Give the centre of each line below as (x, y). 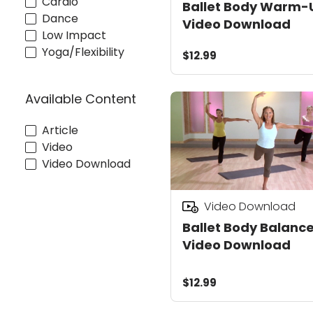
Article (60, 131)
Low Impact (74, 35)
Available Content (81, 99)
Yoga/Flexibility (83, 52)
